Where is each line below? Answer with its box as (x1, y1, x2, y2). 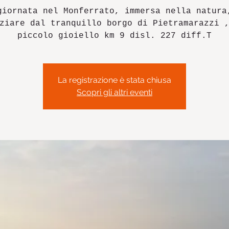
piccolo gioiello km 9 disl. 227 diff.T (17, 31, 212, 40)
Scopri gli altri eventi (77, 87, 152, 97)
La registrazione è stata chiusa (58, 75, 171, 85)
